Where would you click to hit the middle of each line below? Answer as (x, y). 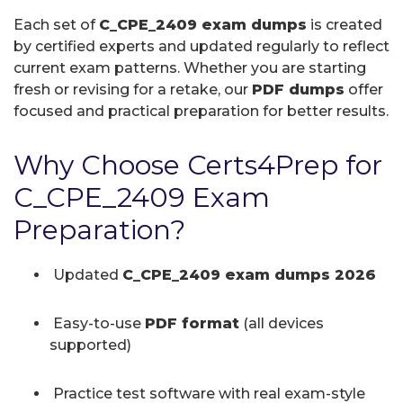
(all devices (282, 323)
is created (345, 24)
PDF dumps (298, 89)
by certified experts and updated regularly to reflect (201, 46)
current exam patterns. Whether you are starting (190, 67)
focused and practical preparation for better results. (201, 111)
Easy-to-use (97, 323)
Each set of (56, 24)
